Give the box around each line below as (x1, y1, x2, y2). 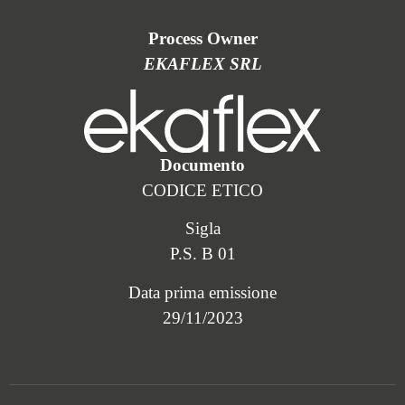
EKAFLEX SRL (143, 53, 262, 73)
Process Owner (147, 28, 258, 48)
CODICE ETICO (142, 180, 263, 200)
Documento (160, 155, 245, 174)
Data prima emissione (128, 282, 277, 302)
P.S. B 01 (169, 244, 236, 264)
